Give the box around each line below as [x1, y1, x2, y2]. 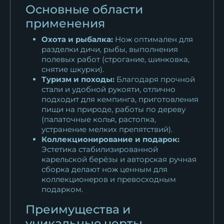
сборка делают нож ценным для [41, 164, 167, 174]
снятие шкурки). [41, 64, 104, 74]
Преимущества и [25, 201, 130, 216]
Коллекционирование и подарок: [41, 134, 179, 144]
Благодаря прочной [114, 74, 195, 84]
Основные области [25, 1, 143, 16]
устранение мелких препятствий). [41, 124, 172, 134]
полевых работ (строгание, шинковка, [41, 54, 189, 64]
